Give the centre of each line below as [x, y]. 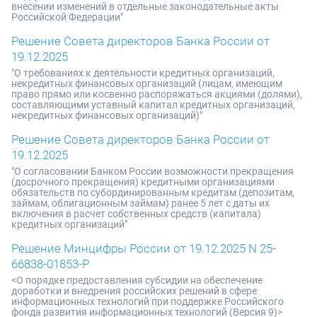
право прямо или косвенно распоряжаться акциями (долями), [157, 94]
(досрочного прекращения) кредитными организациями [143, 182]
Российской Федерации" [67, 17]
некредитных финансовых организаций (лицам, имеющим [147, 83]
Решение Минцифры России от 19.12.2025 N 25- [144, 248]
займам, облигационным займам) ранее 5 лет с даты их [140, 203]
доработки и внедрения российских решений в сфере [134, 291]
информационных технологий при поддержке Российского [148, 301]
